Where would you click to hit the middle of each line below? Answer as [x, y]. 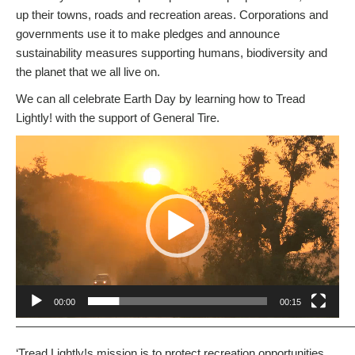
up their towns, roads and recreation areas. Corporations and [172, 14]
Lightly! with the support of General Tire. [118, 117]
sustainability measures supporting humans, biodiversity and [172, 52]
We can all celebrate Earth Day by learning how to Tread [160, 98]
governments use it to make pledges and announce [148, 33]
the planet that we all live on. [88, 71]
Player [32, 162]
